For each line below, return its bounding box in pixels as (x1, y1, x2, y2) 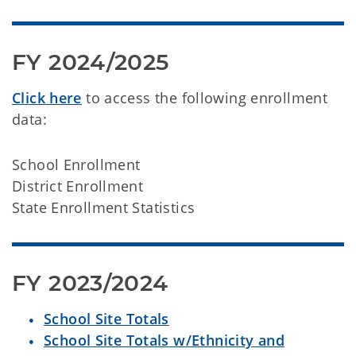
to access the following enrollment (81, 88, 328, 107)
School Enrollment (12, 155, 141, 174)
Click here (12, 88, 82, 107)
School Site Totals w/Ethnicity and (44, 331, 284, 350)
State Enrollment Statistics (12, 198, 195, 217)
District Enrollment (12, 176, 144, 195)
